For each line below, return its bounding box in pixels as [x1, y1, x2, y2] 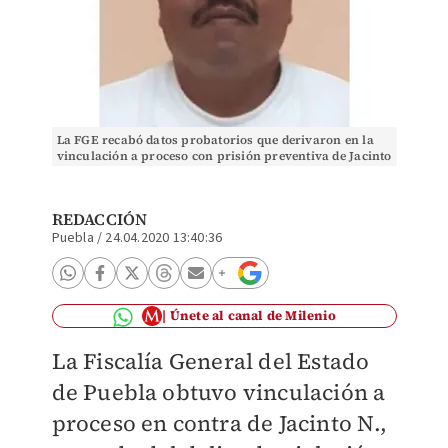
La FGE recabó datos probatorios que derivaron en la [56, 132, 374, 148]
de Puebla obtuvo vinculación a [51, 377, 386, 407]
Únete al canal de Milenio [169, 307, 336, 324]
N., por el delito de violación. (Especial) [56, 164, 292, 180]
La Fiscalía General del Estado [51, 346, 370, 376]
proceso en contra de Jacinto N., [51, 408, 387, 438]
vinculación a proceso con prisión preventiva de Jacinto [56, 148, 392, 164]
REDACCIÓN [51, 208, 148, 230]
